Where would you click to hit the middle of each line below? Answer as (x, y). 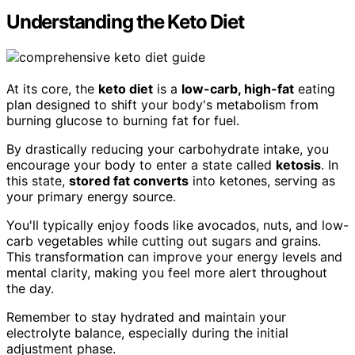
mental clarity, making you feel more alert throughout (167, 273)
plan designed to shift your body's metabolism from (162, 105)
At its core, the (52, 89)
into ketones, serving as (262, 181)
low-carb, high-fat (238, 89)
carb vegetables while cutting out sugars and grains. (164, 241)
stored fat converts (129, 181)
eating (315, 89)
